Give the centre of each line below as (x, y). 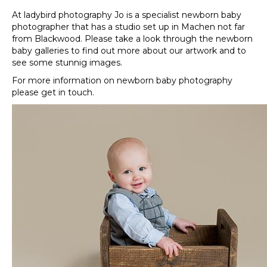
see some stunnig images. (67, 63)
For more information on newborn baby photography (122, 80)
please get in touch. (53, 92)
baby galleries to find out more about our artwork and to (129, 51)
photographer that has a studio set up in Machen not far (128, 27)
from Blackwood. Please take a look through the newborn (132, 39)
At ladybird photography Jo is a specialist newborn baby (127, 15)
